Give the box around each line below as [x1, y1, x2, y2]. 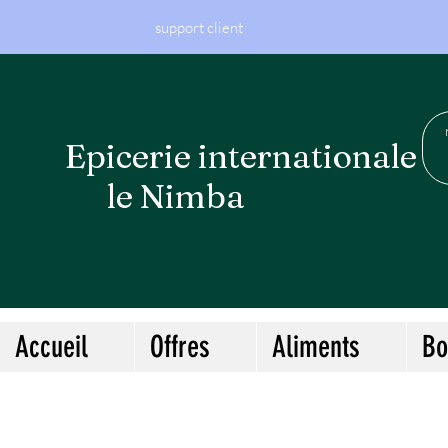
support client [155, 18, 243, 37]
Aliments [272, 329, 360, 365]
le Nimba [65, 176, 245, 216]
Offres [150, 329, 210, 365]
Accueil [15, 329, 88, 365]
